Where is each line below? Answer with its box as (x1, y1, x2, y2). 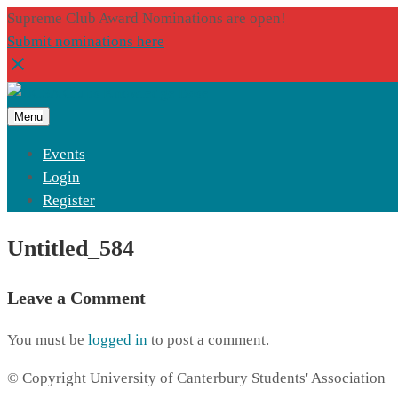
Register (43, 192, 95, 209)
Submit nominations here (7, 33, 164, 50)
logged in (88, 331, 147, 349)
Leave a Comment (7, 288, 146, 308)
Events (43, 146, 85, 163)
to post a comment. (147, 331, 269, 349)
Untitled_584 (7, 235, 134, 262)
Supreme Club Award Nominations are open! (7, 10, 286, 27)
